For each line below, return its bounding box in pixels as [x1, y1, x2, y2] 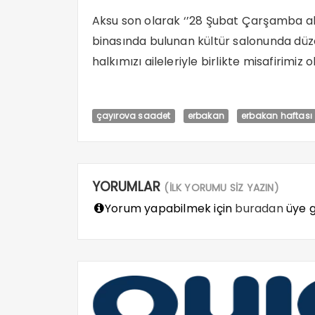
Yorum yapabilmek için [101, 200, 236, 217]
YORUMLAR [91, 177, 165, 197]
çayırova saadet [96, 110, 171, 122]
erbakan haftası [240, 110, 312, 122]
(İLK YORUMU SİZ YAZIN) [164, 181, 279, 195]
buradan [235, 200, 283, 217]
